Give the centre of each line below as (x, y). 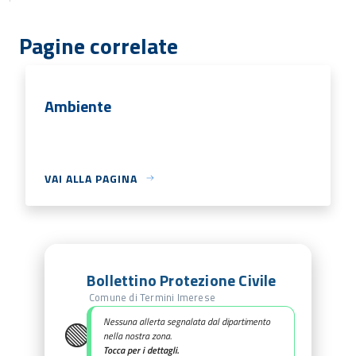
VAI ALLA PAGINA (91, 178)
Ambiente (78, 106)
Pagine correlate (99, 45)
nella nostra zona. (137, 336)
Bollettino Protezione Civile (182, 281)
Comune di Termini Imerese (152, 298)
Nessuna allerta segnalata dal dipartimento (187, 322)
